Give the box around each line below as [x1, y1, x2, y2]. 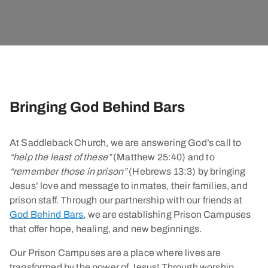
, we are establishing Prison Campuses [83, 209, 251, 220]
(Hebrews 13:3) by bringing [127, 166, 246, 176]
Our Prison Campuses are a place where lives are [10, 248, 221, 258]
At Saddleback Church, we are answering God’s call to [10, 138, 242, 148]
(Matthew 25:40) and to [111, 152, 215, 162]
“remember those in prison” [10, 166, 127, 176]
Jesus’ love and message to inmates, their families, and [10, 181, 248, 191]
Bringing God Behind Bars [10, 99, 185, 115]
